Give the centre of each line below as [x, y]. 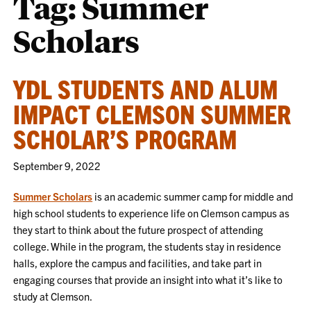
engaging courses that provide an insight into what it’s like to [148, 279]
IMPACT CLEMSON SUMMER [152, 113]
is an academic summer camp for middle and [193, 196]
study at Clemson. [53, 296]
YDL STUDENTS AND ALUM [146, 88]
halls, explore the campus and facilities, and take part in [138, 263]
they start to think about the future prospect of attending [138, 229]
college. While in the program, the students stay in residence [148, 246]
